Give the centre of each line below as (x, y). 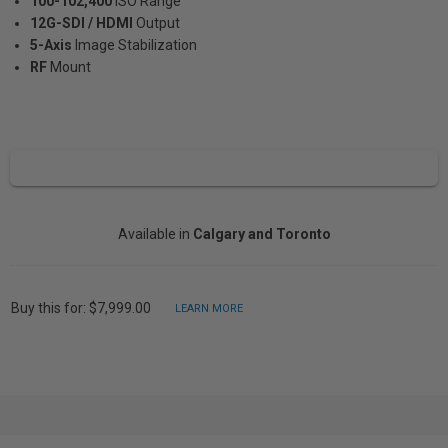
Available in (155, 234)
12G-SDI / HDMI (81, 23)
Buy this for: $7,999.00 (82, 307)
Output (158, 23)
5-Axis (51, 45)
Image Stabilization (136, 45)
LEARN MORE (209, 308)
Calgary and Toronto (261, 234)
